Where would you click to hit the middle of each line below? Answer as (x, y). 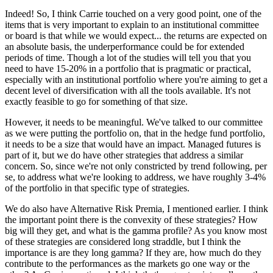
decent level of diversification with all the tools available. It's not (128, 91)
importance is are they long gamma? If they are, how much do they (133, 253)
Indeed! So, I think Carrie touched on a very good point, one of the (133, 14)
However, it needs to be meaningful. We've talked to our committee (134, 122)
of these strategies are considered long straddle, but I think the (123, 242)
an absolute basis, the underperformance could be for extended (125, 47)
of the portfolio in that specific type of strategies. (97, 188)
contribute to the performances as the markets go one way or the (127, 264)
